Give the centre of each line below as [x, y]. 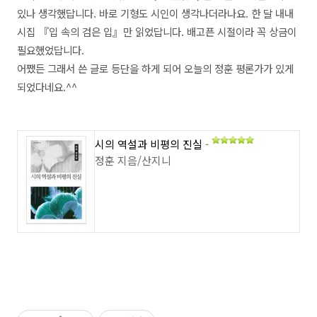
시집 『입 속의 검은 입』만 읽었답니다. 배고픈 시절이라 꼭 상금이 [157, 32]
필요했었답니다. [51, 50]
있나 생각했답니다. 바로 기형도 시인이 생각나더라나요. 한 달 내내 [155, 13]
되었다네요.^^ [47, 87]
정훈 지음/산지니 [133, 161]
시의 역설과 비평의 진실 [149, 144]
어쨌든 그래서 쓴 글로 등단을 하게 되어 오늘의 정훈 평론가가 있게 [155, 69]
